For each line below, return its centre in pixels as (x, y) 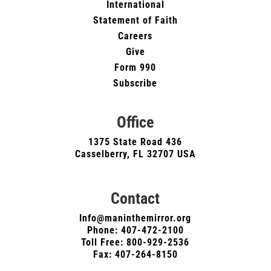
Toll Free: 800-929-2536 (135, 243)
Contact (135, 199)
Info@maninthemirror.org (135, 218)
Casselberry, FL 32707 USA (135, 154)
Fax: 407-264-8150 (135, 255)
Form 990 (135, 68)
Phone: (104, 230)
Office (135, 122)
